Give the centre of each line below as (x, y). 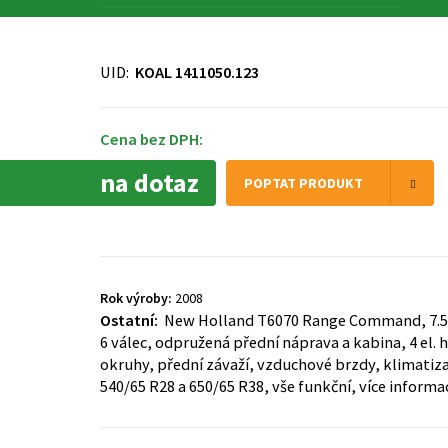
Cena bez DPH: (151, 139)
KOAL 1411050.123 (197, 72)
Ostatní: (130, 320)
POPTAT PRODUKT (303, 183)
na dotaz (149, 182)
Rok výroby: (136, 298)
